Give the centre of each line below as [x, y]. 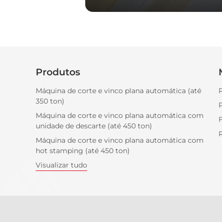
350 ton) [50, 101]
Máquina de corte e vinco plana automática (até [118, 90]
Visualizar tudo [61, 165]
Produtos [58, 72]
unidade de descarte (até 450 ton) [94, 126]
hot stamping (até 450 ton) [83, 150]
